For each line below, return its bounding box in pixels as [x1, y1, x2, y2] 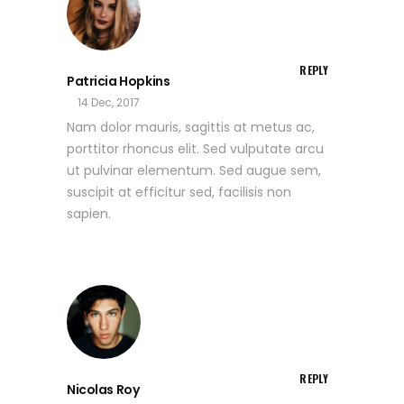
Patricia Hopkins [67, 72, 170, 91]
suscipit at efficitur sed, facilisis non [67, 183, 291, 202]
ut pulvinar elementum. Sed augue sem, [67, 161, 321, 180]
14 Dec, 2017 [78, 95, 140, 111]
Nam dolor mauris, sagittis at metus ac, [67, 118, 315, 137]
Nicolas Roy [67, 381, 140, 399]
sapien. [67, 205, 111, 224]
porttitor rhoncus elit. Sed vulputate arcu [67, 140, 324, 159]
